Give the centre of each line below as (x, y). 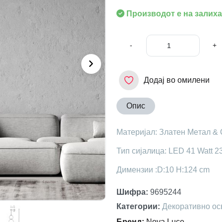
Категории (137, 207)
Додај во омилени (176, 80)
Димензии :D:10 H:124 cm (163, 170)
